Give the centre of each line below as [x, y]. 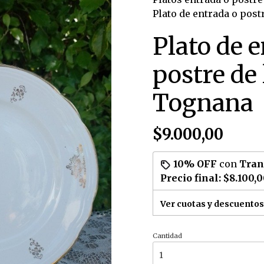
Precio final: [192, 178]
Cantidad [167, 236]
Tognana [203, 103]
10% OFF [195, 164]
